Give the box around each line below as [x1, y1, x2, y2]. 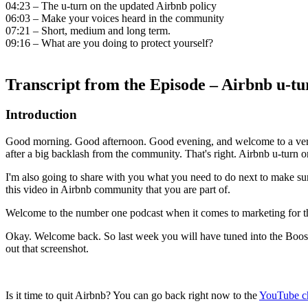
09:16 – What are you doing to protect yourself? [5, 36, 213, 49]
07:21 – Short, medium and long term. [5, 24, 170, 36]
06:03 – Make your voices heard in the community [5, 12, 224, 24]
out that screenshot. [5, 243, 89, 255]
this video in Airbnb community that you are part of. [5, 184, 230, 196]
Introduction [5, 107, 77, 122]
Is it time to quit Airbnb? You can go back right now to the [5, 289, 259, 302]
